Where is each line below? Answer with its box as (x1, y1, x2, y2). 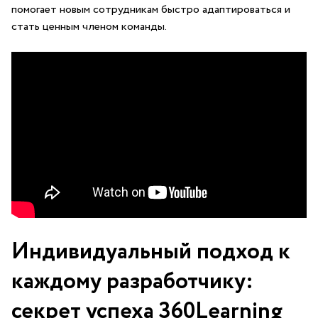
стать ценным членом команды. (11, 18, 167, 35)
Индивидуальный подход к (11, 235, 290, 269)
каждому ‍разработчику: (11, 265, 253, 299)
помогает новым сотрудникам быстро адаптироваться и (11, 1, 290, 18)
